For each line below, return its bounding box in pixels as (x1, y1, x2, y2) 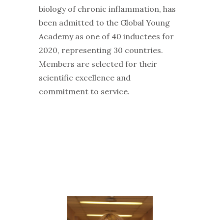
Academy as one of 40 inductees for (38, 31, 174, 42)
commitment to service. (38, 86, 130, 97)
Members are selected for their (38, 59, 157, 69)
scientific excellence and (38, 73, 131, 83)
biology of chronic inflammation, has (38, 4, 176, 14)
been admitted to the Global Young (38, 18, 170, 28)
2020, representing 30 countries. (38, 45, 163, 55)
